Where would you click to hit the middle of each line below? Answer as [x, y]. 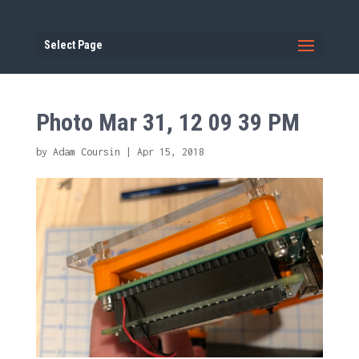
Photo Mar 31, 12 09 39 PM [167, 122]
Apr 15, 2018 [170, 152]
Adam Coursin [86, 152]
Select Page [73, 45]
